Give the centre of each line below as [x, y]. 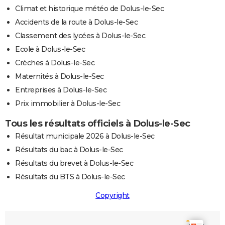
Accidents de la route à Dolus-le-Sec [76, 22]
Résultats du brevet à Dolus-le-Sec [74, 163]
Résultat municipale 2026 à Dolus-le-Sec [85, 136]
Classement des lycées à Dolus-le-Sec [80, 36]
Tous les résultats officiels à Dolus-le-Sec [98, 124]
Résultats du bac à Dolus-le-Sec [69, 150]
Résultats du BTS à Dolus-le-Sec [70, 177]
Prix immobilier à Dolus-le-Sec [68, 104]
